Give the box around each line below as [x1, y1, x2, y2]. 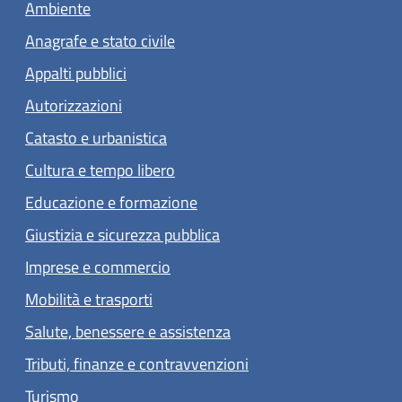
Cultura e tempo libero [25, 157, 175, 182]
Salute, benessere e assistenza [25, 319, 231, 344]
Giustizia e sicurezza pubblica [25, 222, 220, 247]
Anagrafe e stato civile [25, 28, 175, 53]
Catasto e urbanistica [25, 125, 167, 150]
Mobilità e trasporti [25, 286, 153, 311]
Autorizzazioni [25, 92, 122, 118]
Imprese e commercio [25, 254, 170, 279]
